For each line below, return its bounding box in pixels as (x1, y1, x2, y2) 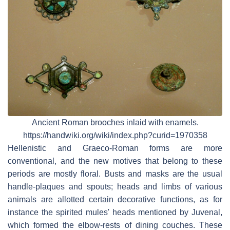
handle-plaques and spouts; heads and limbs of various (8, 182, 222, 191)
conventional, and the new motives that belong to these (8, 157, 222, 166)
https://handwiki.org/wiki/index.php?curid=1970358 (23, 131, 207, 140)
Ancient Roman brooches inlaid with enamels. (31, 118, 199, 127)
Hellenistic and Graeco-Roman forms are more (8, 144, 222, 153)
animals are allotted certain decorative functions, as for (8, 195, 222, 204)
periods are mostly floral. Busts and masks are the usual (8, 169, 222, 179)
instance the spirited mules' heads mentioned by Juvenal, (8, 208, 222, 217)
